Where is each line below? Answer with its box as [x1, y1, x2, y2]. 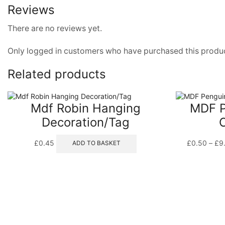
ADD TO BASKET [72, 139, 121, 147]
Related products [8, 67, 106, 82]
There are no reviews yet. [8, 24, 102, 34]
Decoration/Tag [41, 115, 130, 130]
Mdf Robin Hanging [30, 101, 141, 116]
